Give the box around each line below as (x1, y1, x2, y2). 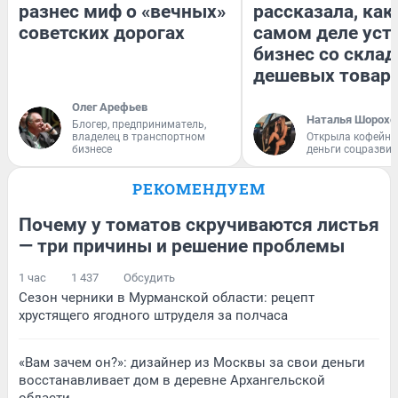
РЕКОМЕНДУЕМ (132, 179, 266, 200)
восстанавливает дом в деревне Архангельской (19, 372, 325, 389)
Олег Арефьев (72, 100, 147, 115)
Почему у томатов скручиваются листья (19, 214, 379, 236)
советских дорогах (19, 22, 185, 44)
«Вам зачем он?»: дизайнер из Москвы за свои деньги (19, 354, 365, 371)
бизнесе (72, 143, 112, 156)
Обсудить (123, 271, 175, 285)
